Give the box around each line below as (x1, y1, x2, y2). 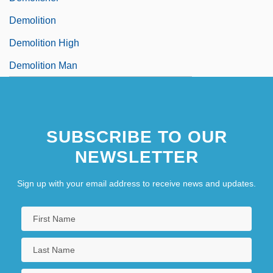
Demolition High (9, 37, 79, 48)
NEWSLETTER (74, 147, 199, 166)
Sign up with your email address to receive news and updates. (17, 178, 256, 188)
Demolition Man (9, 60, 77, 71)
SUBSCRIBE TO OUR (46, 127, 227, 146)
